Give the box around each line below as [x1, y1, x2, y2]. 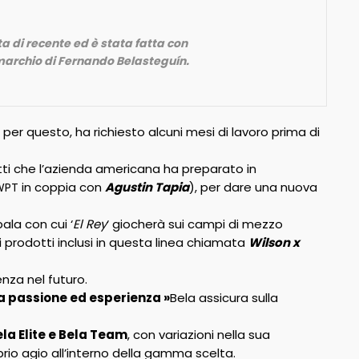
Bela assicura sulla [169, 289, 278, 306]
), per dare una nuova [188, 179, 317, 196]
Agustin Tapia [104, 179, 189, 196]
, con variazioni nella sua [127, 326, 270, 343]
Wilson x [248, 234, 300, 251]
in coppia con [18, 179, 105, 196]
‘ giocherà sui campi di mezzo [106, 216, 283, 232]
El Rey [72, 216, 107, 232]
